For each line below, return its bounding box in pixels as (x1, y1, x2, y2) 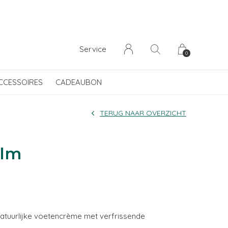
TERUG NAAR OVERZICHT (100, 108, 186, 118)
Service (79, 44, 106, 54)
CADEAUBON (55, 77, 102, 87)
